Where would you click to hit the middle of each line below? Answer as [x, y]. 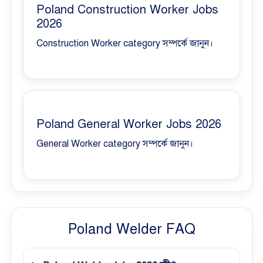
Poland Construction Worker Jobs [127, 9]
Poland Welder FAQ [131, 229]
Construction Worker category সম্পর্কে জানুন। [125, 43]
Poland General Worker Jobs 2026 [129, 124]
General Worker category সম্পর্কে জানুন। [115, 144]
